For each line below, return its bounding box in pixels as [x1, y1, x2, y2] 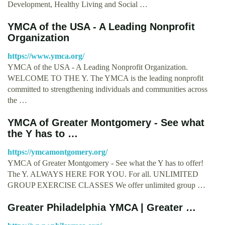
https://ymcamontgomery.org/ [8, 147, 107, 156]
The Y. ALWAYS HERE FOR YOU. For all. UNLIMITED [8, 169, 198, 178]
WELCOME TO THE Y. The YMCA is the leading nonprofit [8, 73, 203, 82]
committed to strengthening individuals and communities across [8, 84, 207, 93]
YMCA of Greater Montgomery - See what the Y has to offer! [8, 158, 203, 167]
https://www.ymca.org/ [8, 51, 84, 60]
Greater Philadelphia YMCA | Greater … [8, 201, 196, 213]
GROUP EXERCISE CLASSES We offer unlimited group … [8, 180, 205, 189]
